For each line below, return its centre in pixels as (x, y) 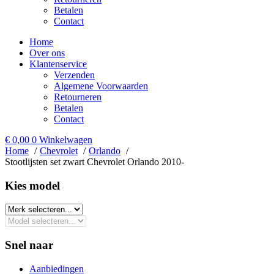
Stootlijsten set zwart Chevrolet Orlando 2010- (94, 162)
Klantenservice (58, 64)
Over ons (47, 53)
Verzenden (74, 75)
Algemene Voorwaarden (101, 86)
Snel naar (29, 245)
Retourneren (78, 97)
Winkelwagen (66, 140)
